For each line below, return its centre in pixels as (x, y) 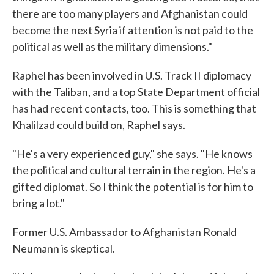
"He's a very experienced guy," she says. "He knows (132, 154)
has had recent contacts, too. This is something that (134, 108)
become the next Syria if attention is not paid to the (133, 30)
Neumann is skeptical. (64, 248)
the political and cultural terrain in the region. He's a (134, 170)
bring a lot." (39, 203)
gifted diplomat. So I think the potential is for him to (133, 187)
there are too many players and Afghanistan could (130, 13)
